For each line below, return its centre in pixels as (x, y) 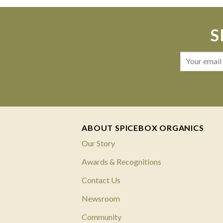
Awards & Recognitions (122, 161)
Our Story (99, 143)
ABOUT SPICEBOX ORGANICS (143, 127)
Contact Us (101, 180)
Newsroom (101, 198)
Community (102, 217)
